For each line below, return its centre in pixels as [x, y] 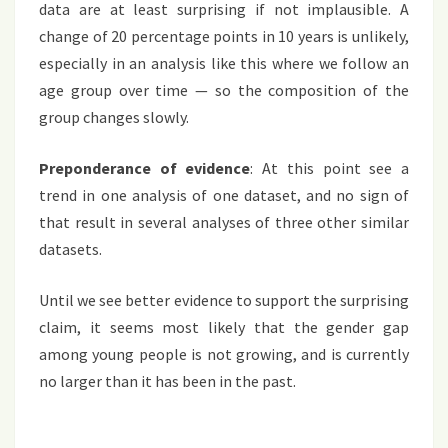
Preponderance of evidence [145, 167]
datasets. [70, 248]
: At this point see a [330, 167]
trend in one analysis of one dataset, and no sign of [224, 194]
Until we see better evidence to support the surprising [224, 299]
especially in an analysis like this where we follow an [224, 62]
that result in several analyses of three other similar [224, 221]
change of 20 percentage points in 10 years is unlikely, [224, 35]
